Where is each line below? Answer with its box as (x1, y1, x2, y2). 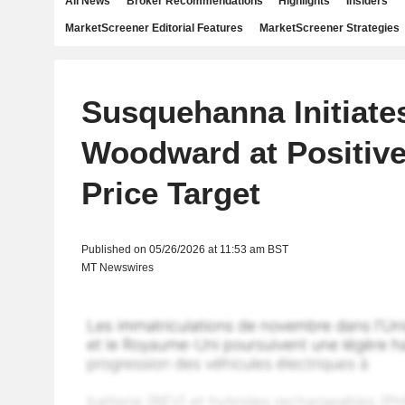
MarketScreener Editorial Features (65, 22, 243, 34)
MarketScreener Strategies (259, 22, 400, 34)
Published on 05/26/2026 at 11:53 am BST (80, 243, 288, 256)
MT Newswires (80, 261, 154, 274)
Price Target (80, 175, 260, 211)
